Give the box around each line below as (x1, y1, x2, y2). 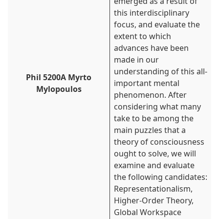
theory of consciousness (114, 136, 204, 147)
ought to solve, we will (114, 148, 196, 159)
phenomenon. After (114, 89, 187, 100)
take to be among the (114, 113, 194, 124)
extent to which (114, 31, 171, 42)
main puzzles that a (114, 125, 186, 135)
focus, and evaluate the (114, 19, 200, 30)
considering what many (114, 101, 201, 112)
